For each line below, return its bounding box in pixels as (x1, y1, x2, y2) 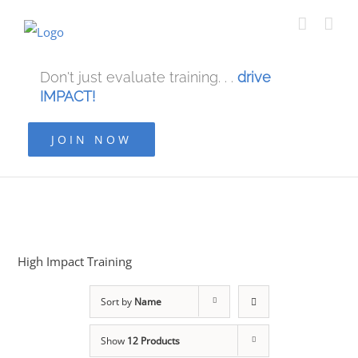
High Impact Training (18, 253, 133, 269)
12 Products (126, 334, 180, 348)
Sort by (100, 295, 134, 308)
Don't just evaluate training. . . (40, 69, 237, 86)
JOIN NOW (51, 132, 132, 147)
